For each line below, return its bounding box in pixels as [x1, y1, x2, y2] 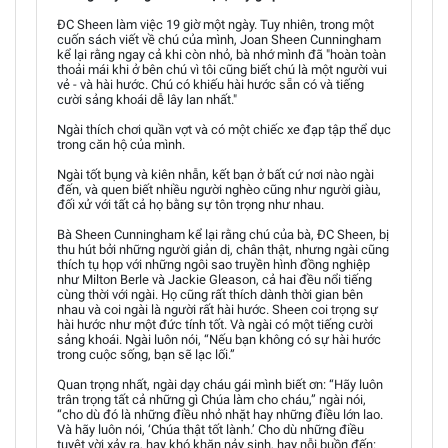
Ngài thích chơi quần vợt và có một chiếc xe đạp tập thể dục [57, 122, 391, 137]
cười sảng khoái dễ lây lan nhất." [57, 92, 237, 107]
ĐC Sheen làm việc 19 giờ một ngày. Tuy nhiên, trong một [57, 17, 374, 32]
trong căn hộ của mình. [57, 137, 185, 152]
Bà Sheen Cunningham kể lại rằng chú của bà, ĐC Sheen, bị [57, 227, 389, 242]
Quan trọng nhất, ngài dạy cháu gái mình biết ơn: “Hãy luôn [57, 377, 383, 392]
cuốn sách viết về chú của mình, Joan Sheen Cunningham [57, 32, 381, 47]
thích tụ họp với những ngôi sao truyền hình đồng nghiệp [57, 257, 370, 272]
